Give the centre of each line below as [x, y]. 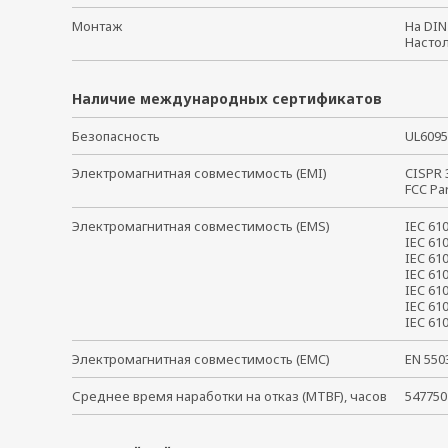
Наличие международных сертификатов [227, 98]
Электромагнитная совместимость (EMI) [199, 173]
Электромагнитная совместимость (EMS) [201, 226]
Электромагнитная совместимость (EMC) [201, 359]
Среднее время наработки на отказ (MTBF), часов [229, 396]
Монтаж [97, 26]
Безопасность [116, 136]
